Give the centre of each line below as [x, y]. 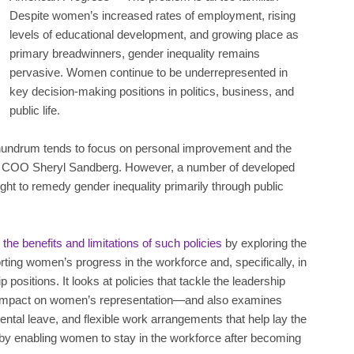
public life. [34, 110]
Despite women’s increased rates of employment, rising [152, 15]
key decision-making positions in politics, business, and [151, 91]
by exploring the [264, 243]
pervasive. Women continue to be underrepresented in [148, 72]
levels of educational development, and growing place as [154, 34]
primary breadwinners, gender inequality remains [134, 53]
